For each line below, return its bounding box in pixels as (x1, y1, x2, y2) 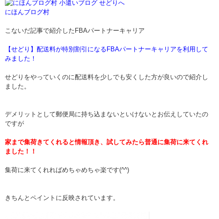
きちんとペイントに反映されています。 (5, 194, 119, 202)
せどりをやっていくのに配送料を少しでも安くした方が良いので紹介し (5, 73, 208, 81)
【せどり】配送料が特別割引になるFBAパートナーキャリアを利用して (5, 45, 208, 53)
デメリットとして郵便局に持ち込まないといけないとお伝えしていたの (5, 110, 208, 118)
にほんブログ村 (5, 8, 49, 16)
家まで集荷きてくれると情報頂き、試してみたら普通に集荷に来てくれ (5, 138, 208, 146)
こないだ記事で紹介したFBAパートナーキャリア (5, 27, 145, 35)
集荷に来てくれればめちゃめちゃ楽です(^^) (5, 166, 129, 174)
